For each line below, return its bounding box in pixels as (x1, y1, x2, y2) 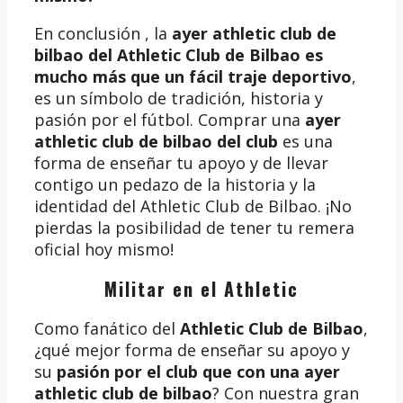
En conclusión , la (34, 22, 172, 44)
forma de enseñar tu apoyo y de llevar (34, 151, 328, 174)
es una (278, 130, 333, 152)
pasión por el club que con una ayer (57, 360, 340, 382)
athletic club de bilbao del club (34, 130, 278, 152)
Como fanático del (34, 317, 180, 339)
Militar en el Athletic (103, 274, 300, 302)
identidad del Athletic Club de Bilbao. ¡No (34, 194, 352, 217)
